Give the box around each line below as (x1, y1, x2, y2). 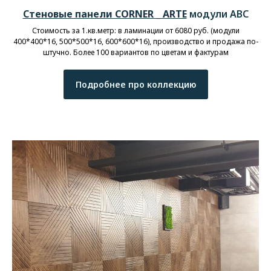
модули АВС (186, 7, 249, 21)
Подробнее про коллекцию (75, 78, 196, 90)
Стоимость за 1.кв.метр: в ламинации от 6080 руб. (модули (31, 25, 240, 36)
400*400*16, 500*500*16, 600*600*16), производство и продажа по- (13, 36, 258, 47)
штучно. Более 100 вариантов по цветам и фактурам (42, 47, 229, 57)
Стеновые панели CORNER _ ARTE (22, 7, 187, 21)
